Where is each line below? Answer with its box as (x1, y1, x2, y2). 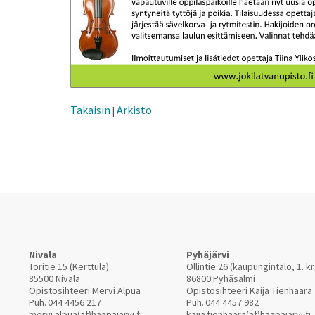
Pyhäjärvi (186, 248, 229, 261)
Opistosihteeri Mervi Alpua (29, 284, 141, 297)
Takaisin (70, 103, 110, 117)
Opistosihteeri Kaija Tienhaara (186, 284, 312, 297)
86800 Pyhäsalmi (186, 272, 255, 285)
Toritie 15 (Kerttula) (29, 260, 109, 273)
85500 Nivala (29, 272, 80, 285)
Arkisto (117, 103, 152, 117)
